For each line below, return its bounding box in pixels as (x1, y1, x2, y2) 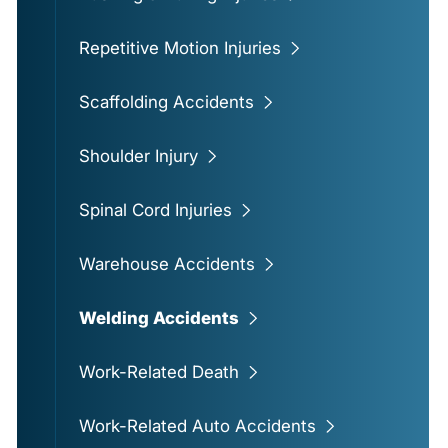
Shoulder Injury (78, 146, 198, 167)
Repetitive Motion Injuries (78, 38, 281, 59)
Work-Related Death (78, 362, 239, 383)
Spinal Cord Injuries (78, 200, 232, 221)
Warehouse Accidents (78, 254, 255, 275)
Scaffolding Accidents (78, 92, 254, 113)
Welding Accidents (78, 308, 239, 329)
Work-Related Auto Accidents (78, 416, 316, 437)
